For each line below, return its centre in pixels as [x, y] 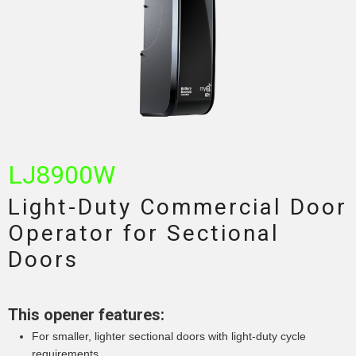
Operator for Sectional [144, 234]
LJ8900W [62, 175]
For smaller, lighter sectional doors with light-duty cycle [169, 337]
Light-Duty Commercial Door [178, 207]
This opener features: [86, 315]
